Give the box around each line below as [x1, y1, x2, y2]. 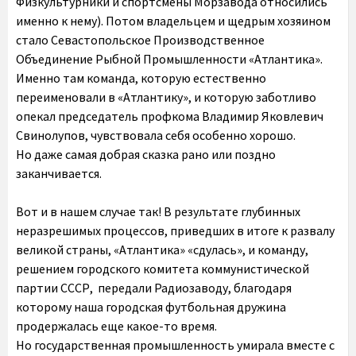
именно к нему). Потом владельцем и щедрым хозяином [16, 13, 331, 29]
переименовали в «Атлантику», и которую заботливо [16, 89, 316, 105]
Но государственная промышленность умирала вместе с [16, 337, 335, 353]
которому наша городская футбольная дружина [16, 299, 286, 315]
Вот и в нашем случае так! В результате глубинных [16, 203, 300, 219]
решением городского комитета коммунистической [16, 261, 309, 277]
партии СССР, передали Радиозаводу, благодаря [16, 280, 292, 296]
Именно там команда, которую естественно [16, 70, 266, 86]
